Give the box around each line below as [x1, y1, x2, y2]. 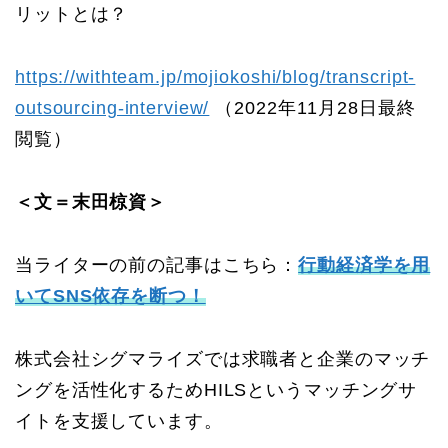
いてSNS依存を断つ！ [15, 286, 206, 307]
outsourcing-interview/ [15, 98, 210, 119]
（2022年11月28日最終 [209, 98, 416, 119]
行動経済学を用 [298, 255, 431, 276]
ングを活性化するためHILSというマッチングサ [15, 380, 418, 401]
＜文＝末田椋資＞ [15, 192, 167, 213]
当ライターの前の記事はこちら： [15, 255, 299, 276]
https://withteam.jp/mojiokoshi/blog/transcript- [15, 67, 416, 88]
